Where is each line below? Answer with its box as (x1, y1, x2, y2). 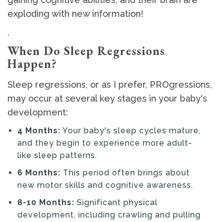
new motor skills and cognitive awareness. (17, 180, 193, 190)
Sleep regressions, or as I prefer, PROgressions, (7, 79, 212, 90)
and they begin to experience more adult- (17, 138, 192, 148)
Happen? (7, 56, 57, 72)
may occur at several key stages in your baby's (7, 93, 207, 104)
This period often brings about (60, 168, 190, 178)
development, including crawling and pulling (17, 210, 201, 220)
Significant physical (74, 198, 158, 208)
